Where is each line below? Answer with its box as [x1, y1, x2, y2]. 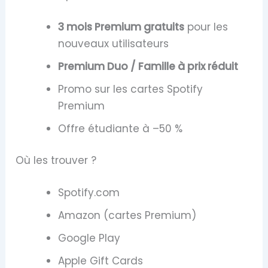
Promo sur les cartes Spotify [58, 81, 203, 96]
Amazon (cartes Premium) [58, 208, 197, 223]
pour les [184, 19, 229, 34]
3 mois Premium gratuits [58, 19, 185, 34]
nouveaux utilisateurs [58, 36, 169, 51]
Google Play [58, 230, 121, 245]
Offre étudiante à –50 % [58, 121, 183, 136]
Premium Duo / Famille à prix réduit [58, 59, 239, 74]
